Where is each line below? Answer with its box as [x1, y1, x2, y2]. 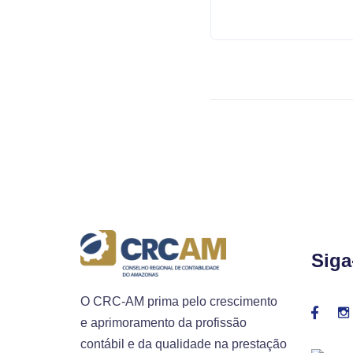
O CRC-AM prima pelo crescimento [80, 294, 277, 308]
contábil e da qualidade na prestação [80, 336, 287, 351]
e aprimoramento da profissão [80, 315, 247, 329]
